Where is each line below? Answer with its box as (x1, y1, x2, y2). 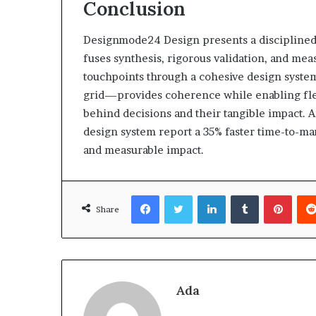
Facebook (159, 189, 202, 200)
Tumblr (258, 189, 291, 200)
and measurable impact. (83, 143, 204, 157)
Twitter (192, 189, 226, 200)
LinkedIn (225, 189, 264, 200)
